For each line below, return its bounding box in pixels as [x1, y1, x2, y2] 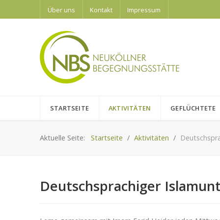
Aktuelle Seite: [40, 133, 89, 142]
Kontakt [90, 5, 112, 14]
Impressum [127, 5, 161, 14]
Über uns [48, 5, 75, 14]
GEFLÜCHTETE [170, 103, 216, 112]
